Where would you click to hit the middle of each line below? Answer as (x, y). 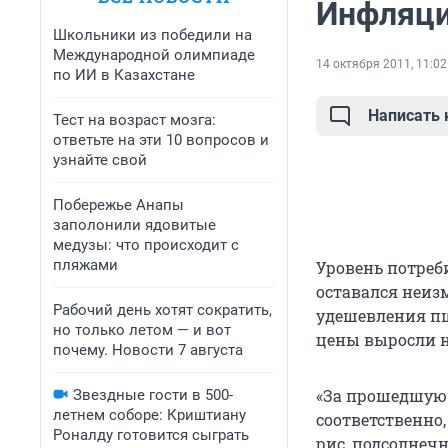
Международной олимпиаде (154, 55)
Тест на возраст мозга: (134, 120)
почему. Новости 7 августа (148, 350)
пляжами (85, 265)
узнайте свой (100, 160)
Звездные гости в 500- (153, 395)
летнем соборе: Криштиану (149, 415)
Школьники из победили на (152, 35)
